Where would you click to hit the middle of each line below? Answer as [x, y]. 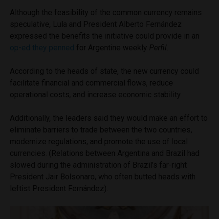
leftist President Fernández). [59, 188]
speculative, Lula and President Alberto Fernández [96, 24]
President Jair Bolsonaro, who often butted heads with [103, 176]
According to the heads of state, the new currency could [104, 71]
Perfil [158, 47]
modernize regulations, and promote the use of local [99, 141]
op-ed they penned [42, 47]
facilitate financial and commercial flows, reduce [91, 83]
